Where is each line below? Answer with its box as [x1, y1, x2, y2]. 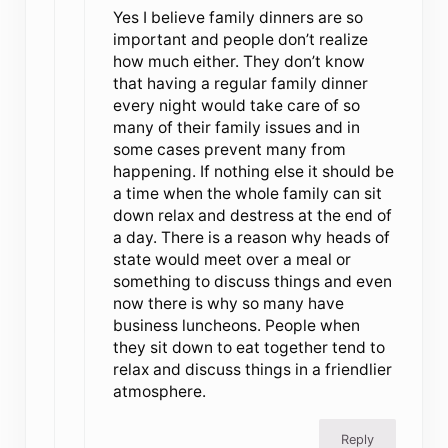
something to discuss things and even [113, 272, 393, 292]
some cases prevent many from [113, 140, 347, 160]
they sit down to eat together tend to [113, 338, 386, 358]
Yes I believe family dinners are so [113, 8, 364, 28]
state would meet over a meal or [113, 250, 352, 270]
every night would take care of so [113, 96, 361, 116]
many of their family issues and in [113, 118, 361, 138]
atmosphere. [113, 382, 207, 402]
